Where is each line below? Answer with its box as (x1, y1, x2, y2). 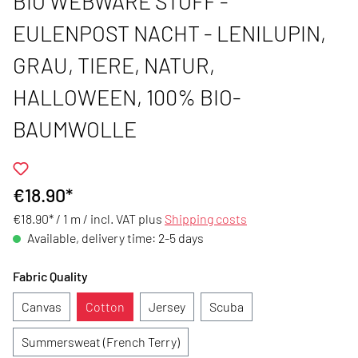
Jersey (149, 299, 185, 314)
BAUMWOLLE (13, 116, 137, 141)
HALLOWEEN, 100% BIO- (13, 84, 241, 109)
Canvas (22, 299, 62, 314)
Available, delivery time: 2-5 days (25, 230, 204, 245)
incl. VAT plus (90, 211, 165, 226)
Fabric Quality (13, 268, 88, 284)
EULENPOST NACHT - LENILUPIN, (13, 20, 326, 46)
